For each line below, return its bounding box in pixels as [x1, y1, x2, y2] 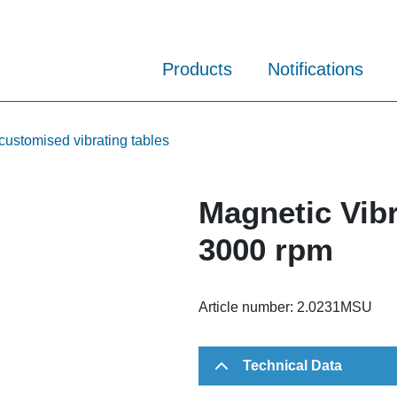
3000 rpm [198, 231, 333, 267]
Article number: [198, 299, 297, 315]
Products [162, 59, 232, 80]
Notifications [268, 59, 363, 80]
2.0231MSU [297, 299, 372, 315]
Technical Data [243, 357, 342, 373]
